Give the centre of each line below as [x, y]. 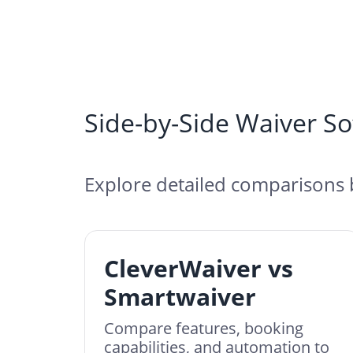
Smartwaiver [180, 297]
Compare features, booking [204, 328]
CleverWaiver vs [199, 268]
